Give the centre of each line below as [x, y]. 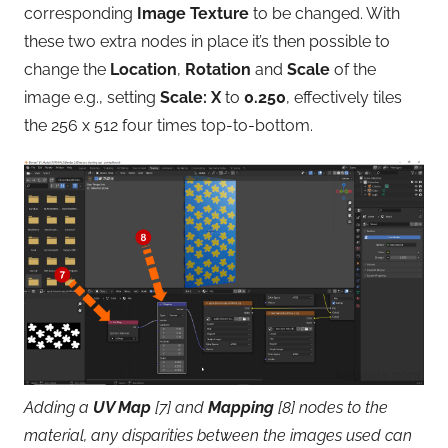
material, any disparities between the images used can [218, 435]
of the [353, 69]
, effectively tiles [344, 97]
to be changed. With [324, 13]
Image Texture [193, 13]
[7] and [179, 407]
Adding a [58, 407]
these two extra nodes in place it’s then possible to [207, 41]
